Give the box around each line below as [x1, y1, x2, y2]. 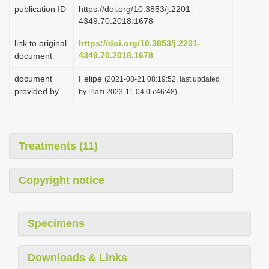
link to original [14, 38, 67, 48]
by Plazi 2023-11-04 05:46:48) [79, 88, 177, 95]
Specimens [28, 217, 85, 229]
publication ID [14, 4, 66, 14]
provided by [14, 86, 59, 96]
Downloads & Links [28, 252, 127, 264]
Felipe [79, 74, 104, 83]
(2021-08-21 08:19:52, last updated [104, 75, 220, 83]
